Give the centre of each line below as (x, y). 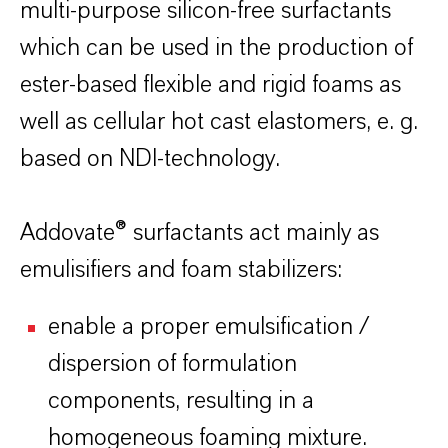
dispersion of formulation (172, 364)
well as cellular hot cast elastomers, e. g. (219, 122)
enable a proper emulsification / (208, 327)
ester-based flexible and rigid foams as (210, 85)
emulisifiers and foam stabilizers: (181, 270)
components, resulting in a (181, 401)
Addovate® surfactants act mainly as (199, 233)
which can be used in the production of (216, 48)
